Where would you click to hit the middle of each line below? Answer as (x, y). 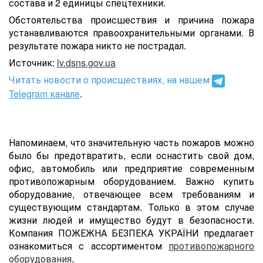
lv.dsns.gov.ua (86, 63)
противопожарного (211, 245)
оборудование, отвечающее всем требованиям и (131, 194)
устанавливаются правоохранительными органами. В (131, 33)
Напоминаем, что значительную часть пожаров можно (131, 142)
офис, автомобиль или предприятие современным (131, 168)
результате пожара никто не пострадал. (97, 45)
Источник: (33, 63)
